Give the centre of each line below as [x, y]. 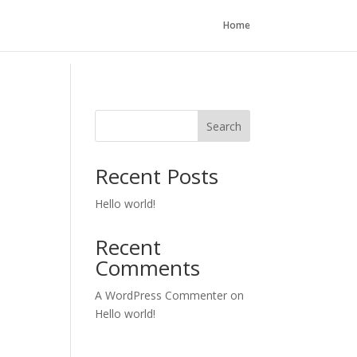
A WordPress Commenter [161, 295]
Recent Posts [157, 176]
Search [224, 126]
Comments [148, 268]
